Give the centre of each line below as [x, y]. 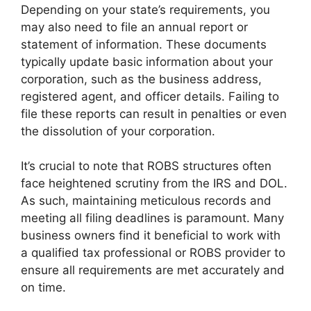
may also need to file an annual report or [134, 27]
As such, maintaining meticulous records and [146, 201]
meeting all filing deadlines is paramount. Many [152, 218]
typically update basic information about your [147, 61]
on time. [43, 288]
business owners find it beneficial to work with [151, 236]
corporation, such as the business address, [141, 79]
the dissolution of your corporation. [118, 131]
